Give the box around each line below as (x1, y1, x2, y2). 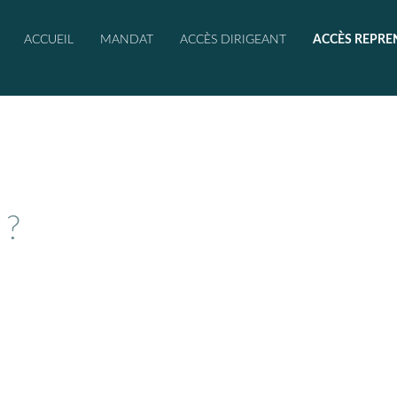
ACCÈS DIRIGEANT (180, 34, 286, 46)
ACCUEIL (24, 34, 74, 46)
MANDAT (100, 34, 153, 46)
